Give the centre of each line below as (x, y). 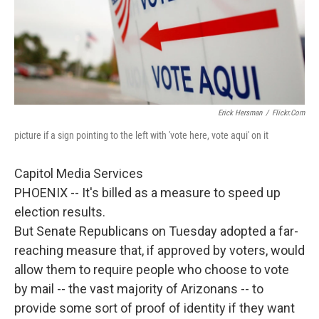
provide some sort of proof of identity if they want (155, 308)
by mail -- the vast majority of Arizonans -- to (139, 289)
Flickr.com (288, 113)
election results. (60, 212)
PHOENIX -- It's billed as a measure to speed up (147, 193)
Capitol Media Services (79, 174)
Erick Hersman (240, 113)
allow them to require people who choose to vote (152, 270)
